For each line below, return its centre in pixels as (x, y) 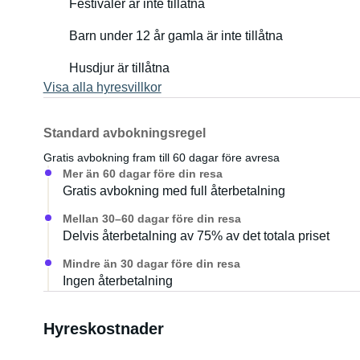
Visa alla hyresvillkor (102, 87)
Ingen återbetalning (117, 281)
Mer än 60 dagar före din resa (142, 174)
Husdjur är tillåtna (119, 68)
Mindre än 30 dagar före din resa (151, 264)
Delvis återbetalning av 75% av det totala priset (196, 236)
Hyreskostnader (103, 329)
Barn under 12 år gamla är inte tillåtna (176, 36)
